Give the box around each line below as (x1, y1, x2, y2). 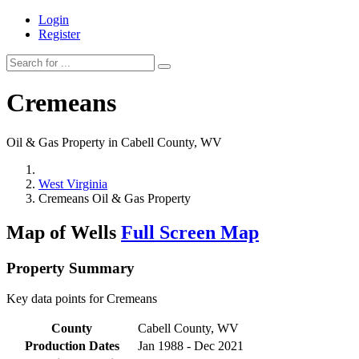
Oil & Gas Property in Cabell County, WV (6, 135, 222, 149)
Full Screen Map (121, 221, 259, 243)
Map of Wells (6, 221, 121, 243)
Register (38, 27, 80, 41)
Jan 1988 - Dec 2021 (138, 339, 244, 353)
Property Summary (6, 259, 135, 276)
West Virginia (38, 176, 107, 191)
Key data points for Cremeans (6, 292, 157, 306)
